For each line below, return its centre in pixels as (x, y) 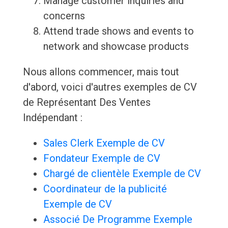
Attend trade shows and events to (118, 31)
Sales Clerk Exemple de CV (104, 143)
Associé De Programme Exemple (118, 220)
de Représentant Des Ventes (87, 103)
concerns (64, 16)
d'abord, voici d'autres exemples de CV (110, 87)
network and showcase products (116, 47)
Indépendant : (52, 118)
